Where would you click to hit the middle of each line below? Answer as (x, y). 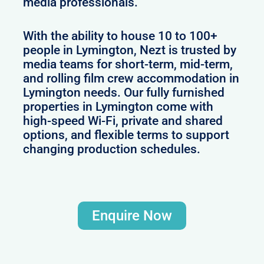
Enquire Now (132, 215)
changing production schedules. (112, 149)
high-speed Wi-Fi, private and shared (123, 121)
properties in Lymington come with (118, 107)
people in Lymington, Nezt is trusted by (130, 50)
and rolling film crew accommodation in (131, 79)
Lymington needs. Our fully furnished (124, 93)
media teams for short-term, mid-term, (128, 65)
